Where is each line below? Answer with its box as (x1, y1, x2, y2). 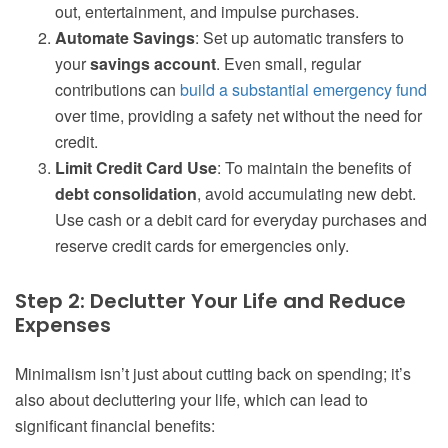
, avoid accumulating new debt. (197, 182, 416, 206)
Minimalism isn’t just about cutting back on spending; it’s (15, 362, 411, 386)
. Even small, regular (216, 52, 361, 76)
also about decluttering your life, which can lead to (15, 388, 368, 412)
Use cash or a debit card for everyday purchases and (55, 208, 427, 232)
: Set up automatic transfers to (195, 26, 404, 50)
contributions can (55, 78, 180, 102)
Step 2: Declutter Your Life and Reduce (15, 287, 406, 316)
